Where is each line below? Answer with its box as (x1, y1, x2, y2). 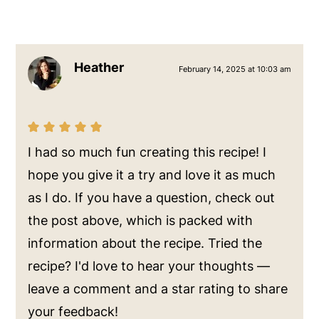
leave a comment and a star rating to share (28, 281, 288, 296)
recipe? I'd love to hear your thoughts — (28, 258, 271, 273)
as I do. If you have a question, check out (28, 189, 276, 205)
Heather (74, 59, 125, 75)
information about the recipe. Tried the (28, 235, 263, 251)
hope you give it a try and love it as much (28, 167, 276, 182)
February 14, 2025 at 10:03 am (178, 63, 291, 74)
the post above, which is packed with (28, 212, 253, 228)
